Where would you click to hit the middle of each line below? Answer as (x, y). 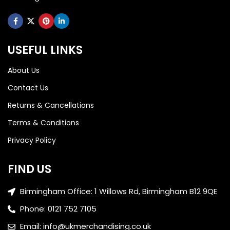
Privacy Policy (32, 140)
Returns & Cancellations (51, 106)
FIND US (30, 169)
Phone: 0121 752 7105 (58, 209)
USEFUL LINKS (45, 50)
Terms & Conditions (43, 123)
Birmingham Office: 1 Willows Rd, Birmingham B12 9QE (118, 191)
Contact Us (28, 88)
